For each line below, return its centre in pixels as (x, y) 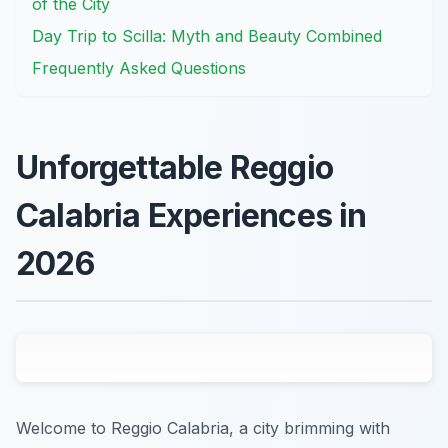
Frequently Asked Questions (139, 68)
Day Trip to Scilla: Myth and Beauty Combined (207, 36)
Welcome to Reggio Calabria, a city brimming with (203, 428)
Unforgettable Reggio (174, 168)
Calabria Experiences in (191, 216)
